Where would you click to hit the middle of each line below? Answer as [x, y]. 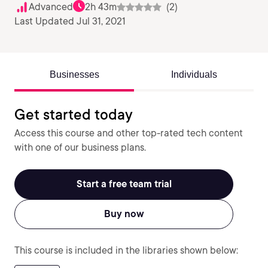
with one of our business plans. [80, 147]
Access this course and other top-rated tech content [129, 133]
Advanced [51, 7]
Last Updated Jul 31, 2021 [70, 21]
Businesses [74, 74]
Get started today [74, 115]
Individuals [194, 74]
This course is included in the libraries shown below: [126, 250]
